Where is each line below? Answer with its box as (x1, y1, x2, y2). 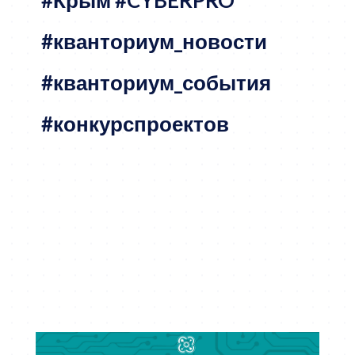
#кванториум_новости (40, 28, 267, 54)
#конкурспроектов (40, 110, 229, 136)
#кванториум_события (40, 69, 271, 95)
